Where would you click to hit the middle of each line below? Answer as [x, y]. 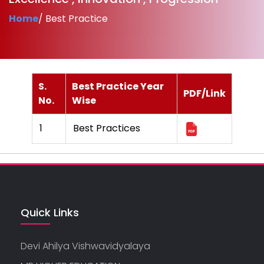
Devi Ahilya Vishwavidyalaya [85, 246]
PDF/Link [204, 93]
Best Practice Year [118, 86]
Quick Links [50, 212]
